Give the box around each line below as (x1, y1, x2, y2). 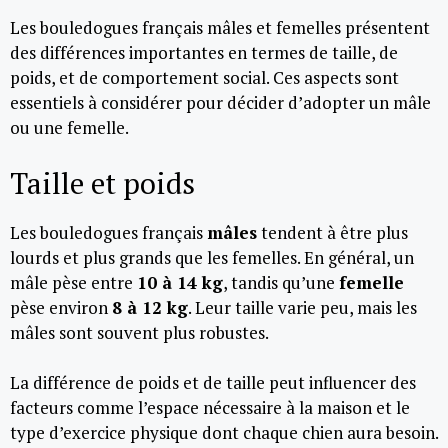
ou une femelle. (10, 116, 129, 139)
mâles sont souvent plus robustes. (10, 320, 269, 344)
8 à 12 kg (112, 295, 188, 319)
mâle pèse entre (10, 270, 137, 294)
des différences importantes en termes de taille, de (10, 41, 398, 64)
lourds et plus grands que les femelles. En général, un (10, 245, 414, 269)
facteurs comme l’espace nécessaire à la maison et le (10, 396, 410, 419)
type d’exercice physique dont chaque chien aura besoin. (10, 421, 438, 444)
